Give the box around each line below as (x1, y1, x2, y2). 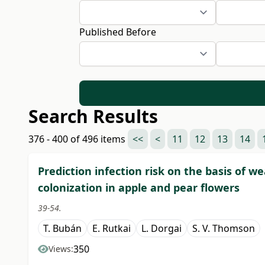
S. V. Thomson (192, 222, 255, 235)
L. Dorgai (141, 222, 182, 235)
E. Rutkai (92, 222, 131, 235)
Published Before (79, 25, 157, 38)
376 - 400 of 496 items (28, 132, 128, 146)
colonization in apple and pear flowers (38, 180, 240, 195)
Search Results (28, 104, 158, 129)
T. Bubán (43, 222, 82, 235)
